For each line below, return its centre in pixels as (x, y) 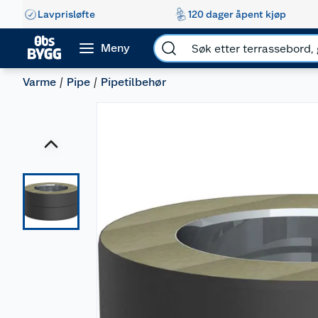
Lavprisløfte (66, 14)
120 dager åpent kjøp (237, 14)
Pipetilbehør (133, 82)
